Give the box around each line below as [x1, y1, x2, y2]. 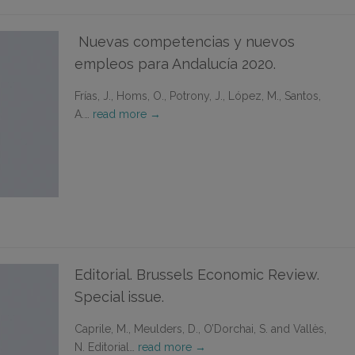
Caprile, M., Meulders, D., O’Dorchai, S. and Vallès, [74, 323, 326, 335]
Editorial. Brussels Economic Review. [74, 266, 319, 283]
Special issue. [74, 288, 164, 305]
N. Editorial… [74, 341, 138, 353]
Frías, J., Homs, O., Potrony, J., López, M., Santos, [74, 90, 321, 102]
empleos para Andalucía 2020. [74, 55, 276, 72]
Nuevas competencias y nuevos [74, 33, 295, 50]
